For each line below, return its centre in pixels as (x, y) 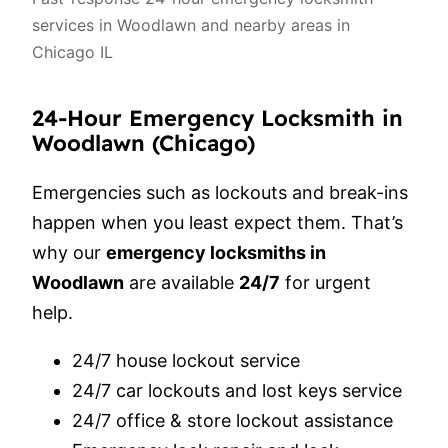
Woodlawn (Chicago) (143, 143)
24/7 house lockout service (186, 361)
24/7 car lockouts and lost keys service (237, 391)
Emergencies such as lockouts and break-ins (220, 193)
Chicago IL (72, 52)
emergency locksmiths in (216, 253)
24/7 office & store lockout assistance (232, 421)
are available (181, 283)
